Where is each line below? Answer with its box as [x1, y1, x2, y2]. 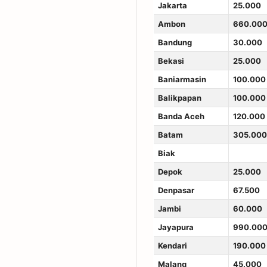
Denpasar [157, 185, 194, 195]
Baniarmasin [157, 74, 206, 84]
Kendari [157, 240, 187, 250]
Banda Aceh [157, 111, 204, 121]
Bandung [157, 37, 192, 47]
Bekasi [157, 55, 184, 66]
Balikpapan [157, 92, 201, 103]
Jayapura [157, 222, 194, 232]
